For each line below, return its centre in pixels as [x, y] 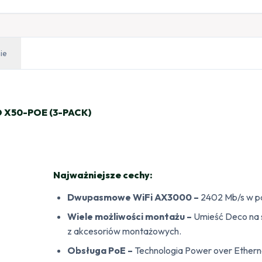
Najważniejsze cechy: [103, 175]
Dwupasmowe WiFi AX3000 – [133, 197]
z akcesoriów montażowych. [125, 231]
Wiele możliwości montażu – [130, 216]
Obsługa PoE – [100, 250]
